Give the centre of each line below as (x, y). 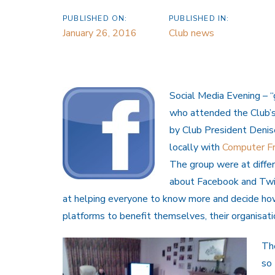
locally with (196, 148)
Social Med (193, 96)
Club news (192, 33)
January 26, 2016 (100, 33)
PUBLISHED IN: (199, 19)
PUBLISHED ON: (95, 19)
